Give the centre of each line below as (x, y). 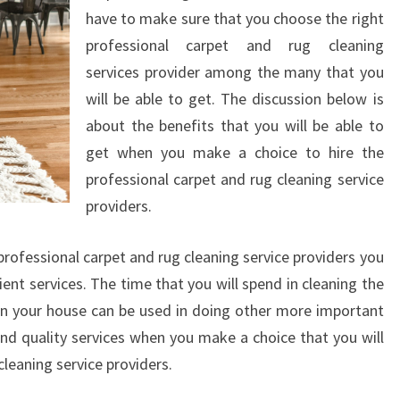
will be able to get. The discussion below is (235, 99)
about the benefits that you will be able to (235, 125)
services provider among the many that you (235, 72)
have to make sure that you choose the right (235, 18)
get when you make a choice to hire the (235, 152)
